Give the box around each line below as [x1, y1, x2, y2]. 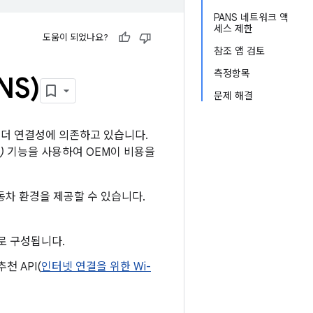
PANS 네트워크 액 [214, 11, 289, 24]
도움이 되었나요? [43, 31, 108, 43]
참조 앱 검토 [214, 45, 265, 57]
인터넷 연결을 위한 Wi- [41, 260, 151, 274]
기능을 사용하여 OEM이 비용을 [4, 145, 155, 159]
